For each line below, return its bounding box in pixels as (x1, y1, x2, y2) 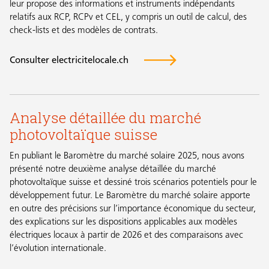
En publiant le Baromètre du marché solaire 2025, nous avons (10, 152, 244, 162)
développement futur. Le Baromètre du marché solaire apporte (10, 192, 250, 201)
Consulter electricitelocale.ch (10, 56, 128, 66)
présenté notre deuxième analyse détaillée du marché (10, 165, 216, 175)
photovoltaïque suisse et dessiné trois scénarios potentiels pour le (10, 178, 257, 188)
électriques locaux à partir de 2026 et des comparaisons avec (10, 231, 243, 241)
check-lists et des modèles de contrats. (10, 26, 158, 36)
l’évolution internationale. (10, 244, 106, 254)
